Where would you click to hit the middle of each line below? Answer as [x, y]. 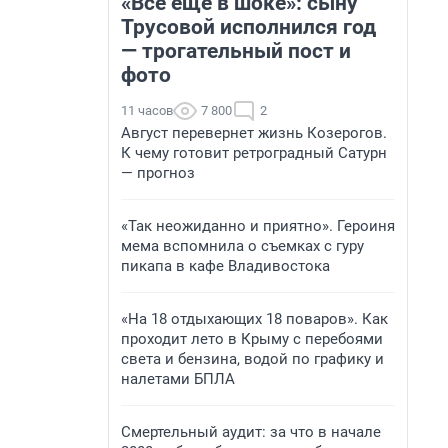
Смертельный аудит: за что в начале [251, 432]
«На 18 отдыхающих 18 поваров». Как [254, 319]
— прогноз [158, 173]
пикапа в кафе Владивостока [225, 266]
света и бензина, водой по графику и [252, 359]
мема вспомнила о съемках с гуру [242, 246]
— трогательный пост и [236, 51]
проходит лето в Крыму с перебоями [252, 339]
